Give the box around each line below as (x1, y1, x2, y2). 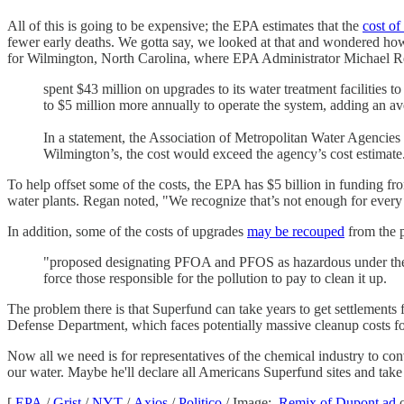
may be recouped (247, 223, 344, 239)
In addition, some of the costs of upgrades (7, 223, 247, 239)
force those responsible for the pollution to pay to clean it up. (43, 270, 387, 286)
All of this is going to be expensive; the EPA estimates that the (7, 17, 363, 33)
